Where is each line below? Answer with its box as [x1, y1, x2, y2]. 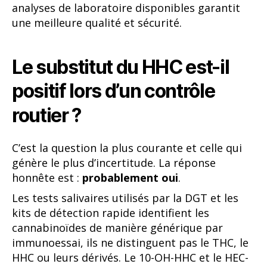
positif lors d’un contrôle [12, 79, 215, 103]
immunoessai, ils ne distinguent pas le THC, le [12, 235, 249, 250]
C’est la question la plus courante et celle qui [12, 141, 242, 156]
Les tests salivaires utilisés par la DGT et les [12, 191, 238, 205]
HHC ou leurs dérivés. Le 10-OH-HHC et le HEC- [12, 250, 249, 265]
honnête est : [12, 170, 82, 185]
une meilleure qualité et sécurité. [12, 15, 182, 30]
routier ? [12, 103, 82, 127]
